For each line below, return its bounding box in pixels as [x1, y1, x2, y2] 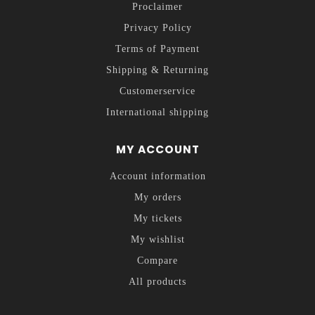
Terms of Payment [115, 44, 200, 55]
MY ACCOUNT [115, 142, 200, 157]
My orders [134, 192, 181, 203]
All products [129, 276, 186, 288]
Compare [137, 255, 178, 266]
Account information [109, 171, 206, 182]
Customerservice [120, 86, 195, 97]
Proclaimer [132, 1, 183, 13]
